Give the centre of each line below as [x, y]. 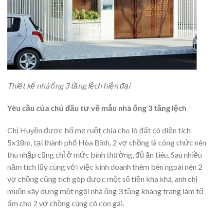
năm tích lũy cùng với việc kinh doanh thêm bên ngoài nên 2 [105, 166]
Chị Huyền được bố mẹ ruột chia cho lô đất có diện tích [99, 130]
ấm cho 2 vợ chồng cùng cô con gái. [66, 203]
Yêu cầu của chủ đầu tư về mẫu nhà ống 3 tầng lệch [97, 108]
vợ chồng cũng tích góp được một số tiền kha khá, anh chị [102, 179]
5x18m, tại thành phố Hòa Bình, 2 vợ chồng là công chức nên [107, 142]
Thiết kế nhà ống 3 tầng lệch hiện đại [69, 86]
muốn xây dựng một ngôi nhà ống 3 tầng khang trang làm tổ [105, 191]
